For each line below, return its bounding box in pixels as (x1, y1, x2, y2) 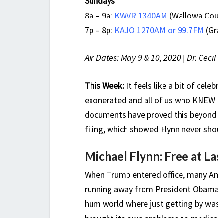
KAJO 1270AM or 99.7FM (114, 24, 204, 36)
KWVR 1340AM (114, 10, 167, 21)
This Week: (85, 80, 124, 91)
